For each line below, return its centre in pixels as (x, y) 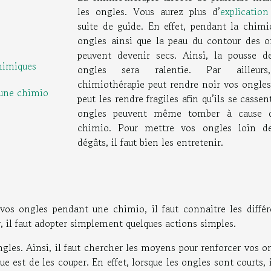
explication (244, 11)
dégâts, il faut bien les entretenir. (152, 142)
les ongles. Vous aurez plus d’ (149, 11)
